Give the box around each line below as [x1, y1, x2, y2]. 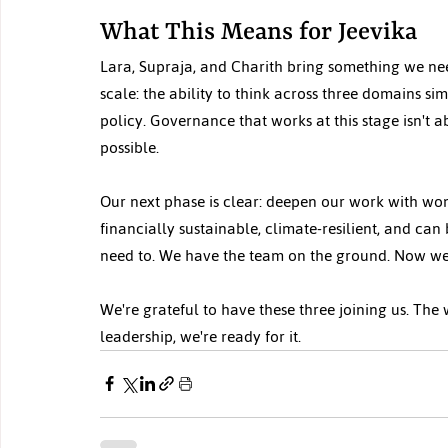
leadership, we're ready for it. [100, 320, 301, 352]
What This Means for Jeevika [100, 18, 417, 47]
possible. [100, 131, 159, 163]
